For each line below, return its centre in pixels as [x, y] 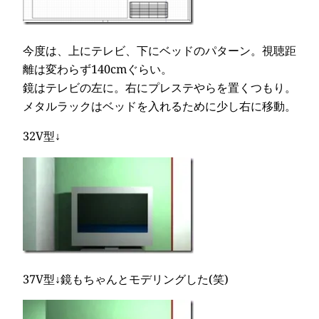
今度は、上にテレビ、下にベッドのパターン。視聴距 [159, 50]
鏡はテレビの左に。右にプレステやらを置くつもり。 [159, 87]
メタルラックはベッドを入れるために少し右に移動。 [159, 106]
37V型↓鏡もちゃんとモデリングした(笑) [126, 279]
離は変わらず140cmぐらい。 [98, 69]
